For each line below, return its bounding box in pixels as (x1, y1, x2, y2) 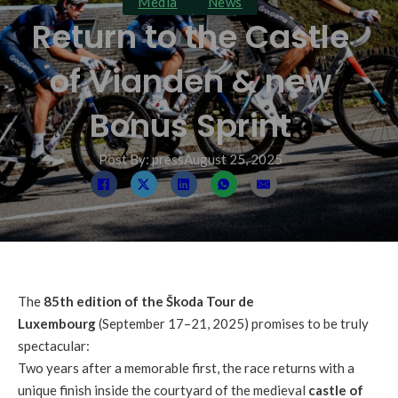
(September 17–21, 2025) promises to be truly (96, 315, 369, 331)
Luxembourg (18, 315, 96, 331)
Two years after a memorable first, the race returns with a (18, 360, 354, 376)
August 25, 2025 (183, 151, 283, 167)
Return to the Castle (31, 14, 349, 60)
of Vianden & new (49, 59, 331, 104)
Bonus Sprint (89, 103, 291, 148)
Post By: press (98, 151, 184, 167)
